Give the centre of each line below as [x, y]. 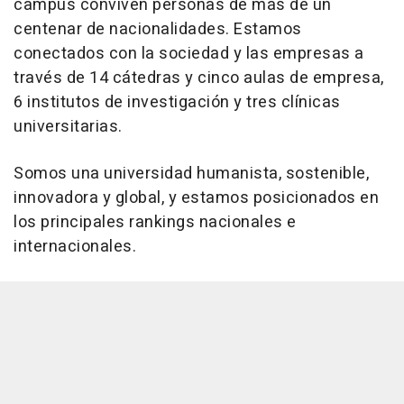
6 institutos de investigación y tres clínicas [177, 103]
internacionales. [75, 247]
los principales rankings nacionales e [155, 223]
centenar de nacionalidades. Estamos [158, 30]
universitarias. [68, 127]
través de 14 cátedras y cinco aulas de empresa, [199, 78]
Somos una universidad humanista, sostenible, [191, 174]
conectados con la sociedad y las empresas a [189, 54]
